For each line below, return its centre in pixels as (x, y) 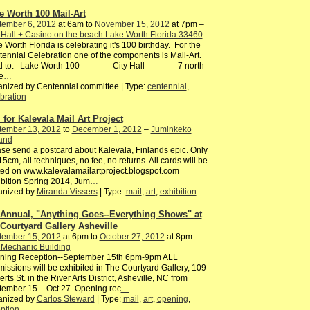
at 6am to (75, 24)
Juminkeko (171, 130)
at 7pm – (186, 24)
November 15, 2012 (132, 24)
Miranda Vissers (67, 192)
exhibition (178, 192)
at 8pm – (182, 237)
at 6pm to (80, 237)
